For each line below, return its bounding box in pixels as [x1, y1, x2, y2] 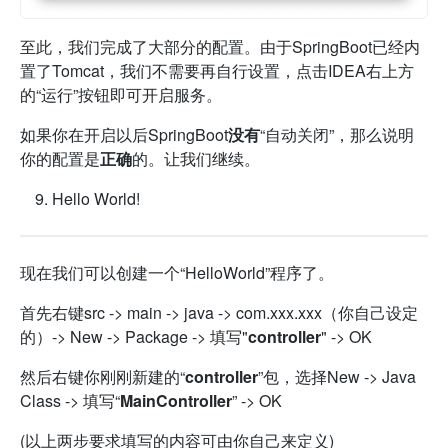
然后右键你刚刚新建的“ [20, 365, 185, 389]
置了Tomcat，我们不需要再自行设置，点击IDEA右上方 [20, 59, 414, 83]
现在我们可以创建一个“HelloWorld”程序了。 [20, 261, 334, 285]
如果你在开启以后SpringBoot [20, 123, 228, 147]
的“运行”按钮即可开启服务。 [20, 83, 222, 107]
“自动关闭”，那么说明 [260, 123, 414, 147]
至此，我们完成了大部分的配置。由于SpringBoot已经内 [20, 35, 420, 59]
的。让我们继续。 [132, 147, 260, 171]
